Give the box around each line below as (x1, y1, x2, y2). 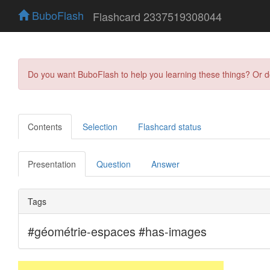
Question (96, 157, 131, 170)
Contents (28, 120, 62, 133)
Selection (83, 120, 118, 133)
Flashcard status (138, 120, 201, 133)
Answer (151, 157, 180, 170)
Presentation (28, 157, 76, 170)
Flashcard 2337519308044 (93, 8, 222, 24)
